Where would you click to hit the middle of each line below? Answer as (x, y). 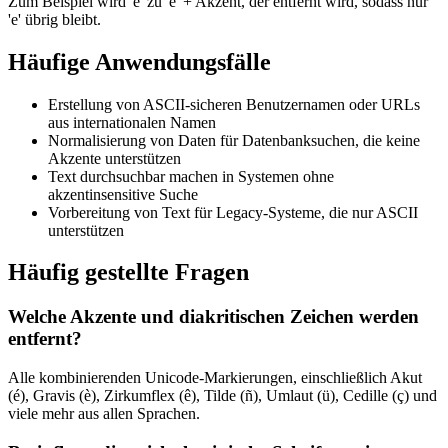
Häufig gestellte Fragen (128, 272)
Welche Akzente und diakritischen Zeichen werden (213, 317)
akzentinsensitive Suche (123, 194)
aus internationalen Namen (132, 122)
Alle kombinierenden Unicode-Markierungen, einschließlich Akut (215, 378)
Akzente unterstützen (114, 158)
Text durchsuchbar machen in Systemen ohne (191, 176)
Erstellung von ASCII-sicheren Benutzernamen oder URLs (234, 104)
